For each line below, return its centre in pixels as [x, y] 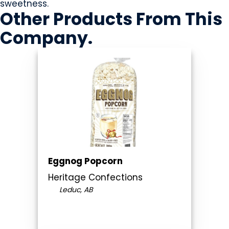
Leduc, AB [75, 189]
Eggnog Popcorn [85, 161]
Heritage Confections [95, 177]
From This [179, 19]
